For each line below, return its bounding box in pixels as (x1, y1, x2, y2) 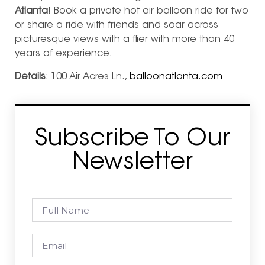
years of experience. (15, 49, 112, 59)
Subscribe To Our (34, 127, 230, 151)
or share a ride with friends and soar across (15, 21, 218, 31)
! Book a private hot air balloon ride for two (48, 7, 248, 17)
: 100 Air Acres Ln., (46, 72, 130, 82)
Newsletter (72, 151, 193, 175)
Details (15, 72, 46, 82)
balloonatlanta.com (130, 72, 222, 82)
